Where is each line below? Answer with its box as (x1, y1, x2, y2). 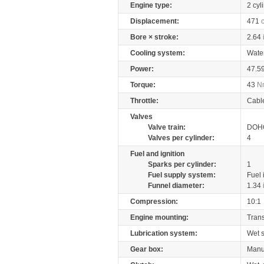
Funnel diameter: (148, 181, 204, 190)
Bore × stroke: (130, 33, 179, 41)
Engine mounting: (130, 213, 189, 222)
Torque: (130, 81, 156, 89)
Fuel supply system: (148, 171, 216, 179)
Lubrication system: (130, 229, 197, 237)
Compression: (130, 197, 178, 206)
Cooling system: (130, 49, 185, 57)
